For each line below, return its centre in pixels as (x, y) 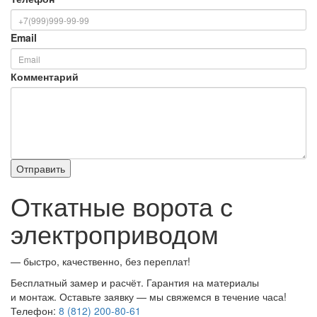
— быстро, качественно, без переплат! (100, 261)
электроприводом (115, 234)
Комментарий (45, 77)
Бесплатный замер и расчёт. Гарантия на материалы (135, 283)
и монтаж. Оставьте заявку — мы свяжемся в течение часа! (149, 297)
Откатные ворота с (122, 206)
